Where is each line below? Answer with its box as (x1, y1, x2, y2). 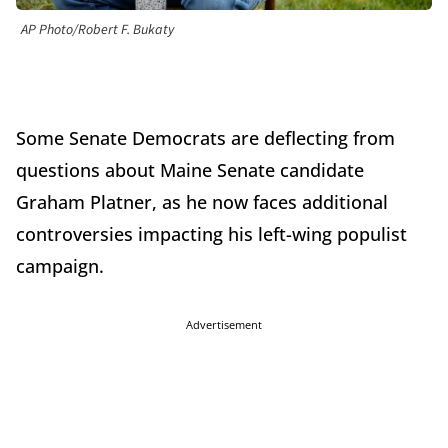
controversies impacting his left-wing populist (16, 222, 407, 247)
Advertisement (186, 317, 262, 333)
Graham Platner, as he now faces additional (16, 190, 388, 215)
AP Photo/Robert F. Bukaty (21, 20, 174, 41)
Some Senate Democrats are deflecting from (16, 126, 395, 151)
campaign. (16, 254, 109, 279)
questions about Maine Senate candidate (16, 158, 364, 183)
